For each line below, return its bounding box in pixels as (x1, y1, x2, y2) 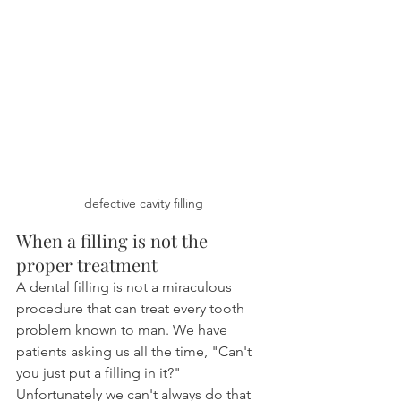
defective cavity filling (83, 195, 203, 212)
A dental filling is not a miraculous (16, 278, 235, 296)
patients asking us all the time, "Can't (16, 343, 255, 361)
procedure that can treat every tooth (16, 300, 248, 318)
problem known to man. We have (16, 321, 231, 339)
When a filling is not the (16, 228, 212, 253)
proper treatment (16, 252, 158, 277)
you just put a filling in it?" (16, 364, 184, 382)
